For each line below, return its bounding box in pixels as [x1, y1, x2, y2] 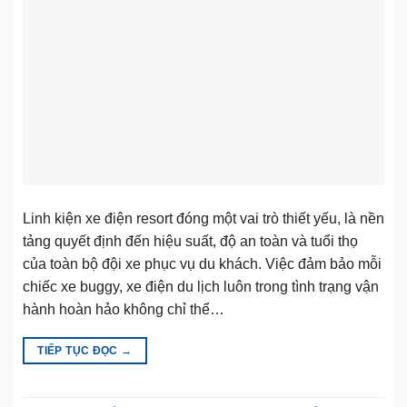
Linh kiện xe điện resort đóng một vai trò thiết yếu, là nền [23, 211, 384, 227]
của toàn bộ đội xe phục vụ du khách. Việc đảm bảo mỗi [23, 256, 382, 273]
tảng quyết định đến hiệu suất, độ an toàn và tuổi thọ [23, 233, 358, 250]
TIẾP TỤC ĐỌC [37, 344, 122, 358]
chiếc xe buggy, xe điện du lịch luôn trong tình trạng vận [23, 279, 379, 295]
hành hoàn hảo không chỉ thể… [23, 302, 224, 318]
